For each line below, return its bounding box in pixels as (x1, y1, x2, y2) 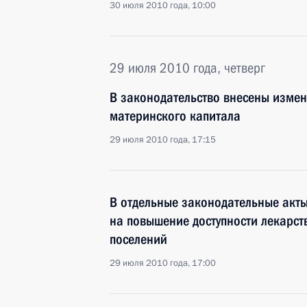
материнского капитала (110, 108, 241, 124)
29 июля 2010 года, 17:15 (110, 134, 216, 146)
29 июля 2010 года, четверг (110, 60, 265, 76)
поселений (110, 231, 167, 247)
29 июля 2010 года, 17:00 (110, 257, 216, 269)
